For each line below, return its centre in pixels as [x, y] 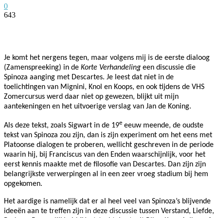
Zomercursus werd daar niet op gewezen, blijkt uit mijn [91, 97]
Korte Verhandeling [111, 67]
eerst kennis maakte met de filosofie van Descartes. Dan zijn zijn [105, 165]
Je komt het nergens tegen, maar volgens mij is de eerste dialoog [107, 58]
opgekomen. [23, 184]
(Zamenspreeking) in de [42, 67]
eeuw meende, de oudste [163, 126]
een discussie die [168, 67]
